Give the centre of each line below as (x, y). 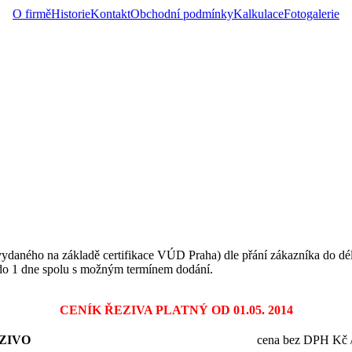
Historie (71, 14)
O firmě (32, 14)
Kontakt (110, 14)
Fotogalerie (312, 14)
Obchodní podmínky (182, 14)
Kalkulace (258, 14)
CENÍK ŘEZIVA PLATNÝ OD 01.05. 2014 (176, 310)
